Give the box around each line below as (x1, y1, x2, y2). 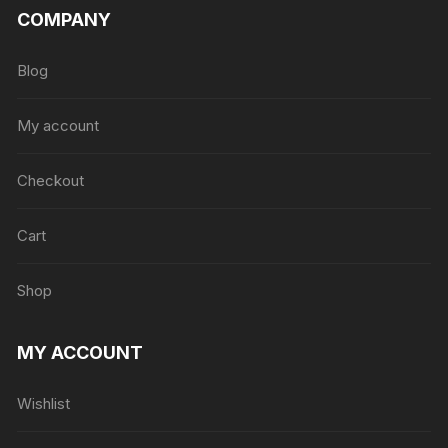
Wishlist (17, 393, 71, 413)
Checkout (17, 170, 85, 190)
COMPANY (17, 8, 112, 30)
